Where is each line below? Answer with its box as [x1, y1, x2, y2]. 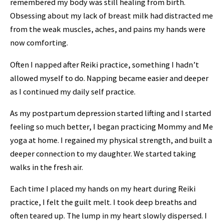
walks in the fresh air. [10, 161, 83, 172]
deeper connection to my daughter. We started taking [10, 148, 196, 158]
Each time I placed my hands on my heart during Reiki [10, 183, 195, 194]
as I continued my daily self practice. [10, 86, 137, 96]
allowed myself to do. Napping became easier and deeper [10, 72, 208, 83]
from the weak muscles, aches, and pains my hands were [10, 24, 205, 34]
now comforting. [10, 37, 69, 48]
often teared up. [10, 210, 66, 221]
